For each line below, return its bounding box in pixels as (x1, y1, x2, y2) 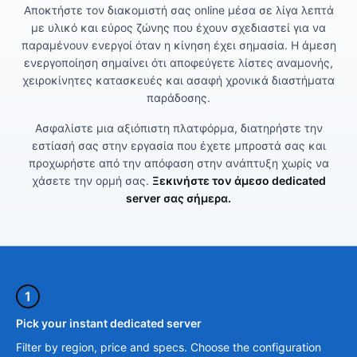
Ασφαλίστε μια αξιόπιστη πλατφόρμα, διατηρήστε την (34, 121, 323, 135)
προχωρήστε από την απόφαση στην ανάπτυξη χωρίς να (28, 156, 329, 171)
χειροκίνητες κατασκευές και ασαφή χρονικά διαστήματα (22, 73, 335, 88)
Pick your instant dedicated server (16, 316, 202, 331)
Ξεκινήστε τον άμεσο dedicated (151, 174, 326, 188)
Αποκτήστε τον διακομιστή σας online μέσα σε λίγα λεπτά (23, 3, 334, 18)
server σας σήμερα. (126, 191, 231, 206)
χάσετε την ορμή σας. (31, 174, 152, 188)
